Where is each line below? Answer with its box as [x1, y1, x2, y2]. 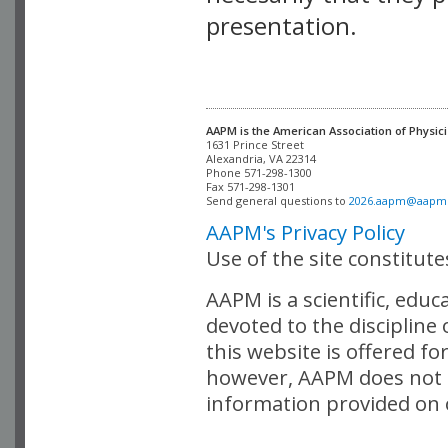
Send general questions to [206, 192, 349, 208]
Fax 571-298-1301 [206, 178, 298, 194]
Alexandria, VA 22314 [206, 150, 316, 166]
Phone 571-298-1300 [206, 164, 312, 180]
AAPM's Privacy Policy [206, 217, 405, 246]
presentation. [206, 10, 357, 43]
